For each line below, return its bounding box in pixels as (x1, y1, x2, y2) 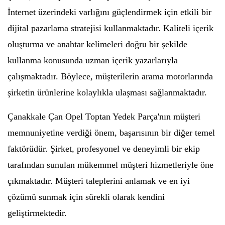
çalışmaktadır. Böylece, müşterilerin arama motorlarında (8, 71, 213, 81)
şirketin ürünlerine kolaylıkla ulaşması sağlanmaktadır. (8, 87, 207, 97)
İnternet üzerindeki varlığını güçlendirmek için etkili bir (8, 7, 211, 17)
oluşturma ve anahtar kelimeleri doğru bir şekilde (8, 39, 187, 49)
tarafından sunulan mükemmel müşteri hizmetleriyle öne (8, 160, 213, 170)
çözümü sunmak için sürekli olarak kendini (8, 192, 165, 202)
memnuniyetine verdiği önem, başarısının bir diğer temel (8, 128, 215, 138)
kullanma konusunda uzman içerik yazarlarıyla (8, 55, 178, 65)
